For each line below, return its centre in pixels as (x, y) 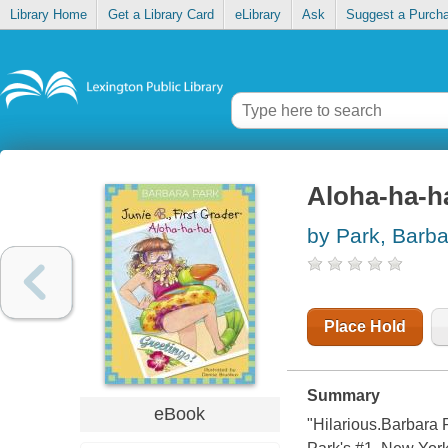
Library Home (48, 15)
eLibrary (257, 15)
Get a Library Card (160, 15)
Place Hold (364, 327)
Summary (343, 396)
